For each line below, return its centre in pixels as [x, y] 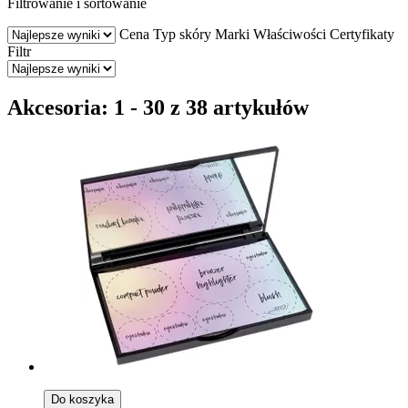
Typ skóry [182, 34]
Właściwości [290, 34]
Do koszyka [82, 399]
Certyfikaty [362, 34]
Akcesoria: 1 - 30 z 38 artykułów [158, 107]
